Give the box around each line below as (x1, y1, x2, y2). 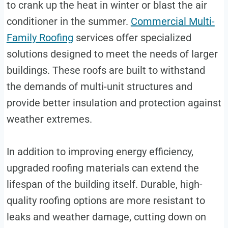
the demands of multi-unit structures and (6, 80, 192, 93)
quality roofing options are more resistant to (6, 194, 205, 207)
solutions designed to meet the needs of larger (6, 48, 218, 61)
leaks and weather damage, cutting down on (6, 211, 206, 223)
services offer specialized (73, 32, 191, 44)
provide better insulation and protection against (6, 97, 221, 109)
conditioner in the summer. (6, 15, 131, 28)
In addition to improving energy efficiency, (6, 146, 193, 158)
